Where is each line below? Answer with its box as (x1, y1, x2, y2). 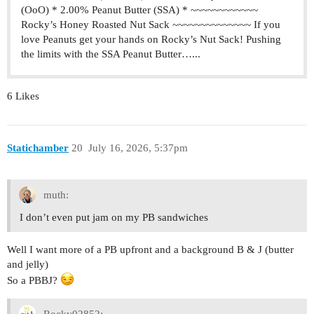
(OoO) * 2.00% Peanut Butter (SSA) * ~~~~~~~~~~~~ (21, 4, 258, 15)
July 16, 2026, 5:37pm (88, 142, 188, 154)
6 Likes (7, 90, 39, 102)
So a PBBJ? (7, 274, 60, 286)
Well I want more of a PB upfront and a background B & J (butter (7, 243, 294, 255)
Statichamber (7, 142, 69, 154)
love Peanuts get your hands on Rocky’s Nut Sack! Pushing (21, 33, 281, 45)
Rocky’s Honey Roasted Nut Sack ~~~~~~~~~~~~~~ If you (21, 18, 280, 30)
